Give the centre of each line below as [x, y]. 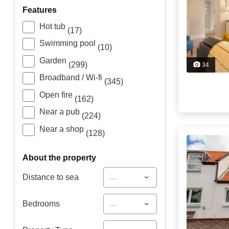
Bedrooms [41, 203]
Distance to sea [50, 177]
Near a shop [62, 129]
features [42, 10]
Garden [54, 60]
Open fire [57, 95]
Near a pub [60, 112]
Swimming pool [68, 43]
